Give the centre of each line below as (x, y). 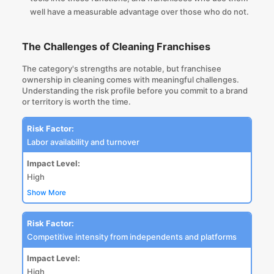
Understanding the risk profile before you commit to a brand (135, 90)
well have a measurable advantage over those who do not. (139, 12)
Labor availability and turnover (83, 142)
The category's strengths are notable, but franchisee (121, 68)
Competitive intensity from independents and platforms (131, 237)
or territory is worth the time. (76, 101)
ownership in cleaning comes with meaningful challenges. (130, 79)
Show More (46, 192)
